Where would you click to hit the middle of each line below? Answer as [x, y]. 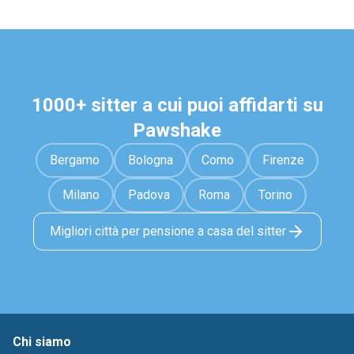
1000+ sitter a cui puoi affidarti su [177, 105]
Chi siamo [42, 342]
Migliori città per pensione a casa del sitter [168, 231]
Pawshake [177, 130]
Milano [81, 195]
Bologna [151, 160]
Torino [275, 195]
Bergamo [75, 160]
